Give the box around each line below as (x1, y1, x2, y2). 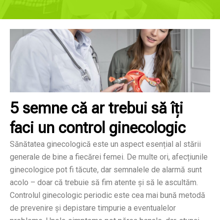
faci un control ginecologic (10, 119, 186, 137)
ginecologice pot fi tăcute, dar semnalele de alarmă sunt (10, 165, 202, 175)
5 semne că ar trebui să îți (10, 99, 183, 118)
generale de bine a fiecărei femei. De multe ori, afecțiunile (10, 152, 208, 162)
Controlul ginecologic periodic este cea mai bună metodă (10, 191, 205, 200)
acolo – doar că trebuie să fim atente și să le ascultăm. (10, 178, 198, 188)
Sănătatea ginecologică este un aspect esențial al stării (10, 139, 201, 149)
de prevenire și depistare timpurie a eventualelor (10, 203, 176, 213)
